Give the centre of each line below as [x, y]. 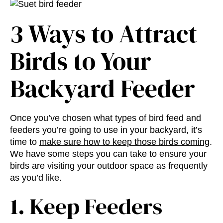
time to [25, 142]
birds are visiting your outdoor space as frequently [109, 166]
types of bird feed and [158, 118]
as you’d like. [37, 177]
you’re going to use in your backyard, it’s [121, 130]
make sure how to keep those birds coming [124, 142]
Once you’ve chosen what [62, 118]
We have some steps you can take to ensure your [108, 154]
